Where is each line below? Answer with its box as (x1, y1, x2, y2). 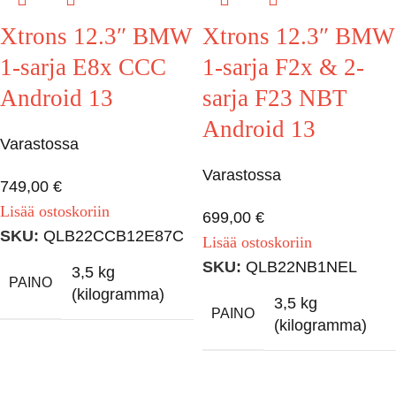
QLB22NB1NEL (246, 258, 357, 277)
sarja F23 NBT (202, 85, 347, 112)
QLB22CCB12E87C (43, 227, 184, 246)
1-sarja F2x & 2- (202, 54, 364, 81)
